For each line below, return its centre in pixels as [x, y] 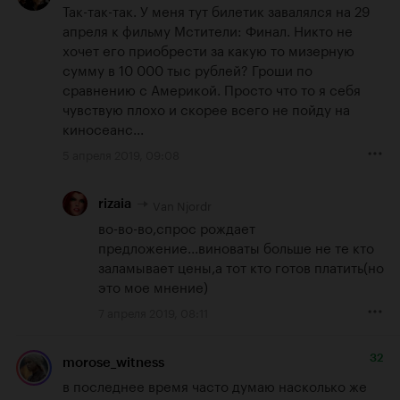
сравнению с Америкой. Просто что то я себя [212, 89]
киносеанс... [103, 128]
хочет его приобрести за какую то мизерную [208, 50]
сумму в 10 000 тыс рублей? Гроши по [187, 69]
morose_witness [113, 363]
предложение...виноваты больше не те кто [236, 246]
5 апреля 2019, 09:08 [121, 154]
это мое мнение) [153, 285]
